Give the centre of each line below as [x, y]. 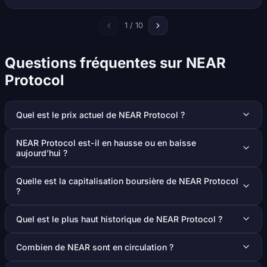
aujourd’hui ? [42, 153]
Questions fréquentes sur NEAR [115, 63]
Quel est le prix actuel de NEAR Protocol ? [100, 114]
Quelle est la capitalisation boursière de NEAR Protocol [127, 181]
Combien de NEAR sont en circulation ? [95, 247]
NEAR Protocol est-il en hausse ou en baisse [106, 142]
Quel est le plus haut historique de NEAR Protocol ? [119, 219]
